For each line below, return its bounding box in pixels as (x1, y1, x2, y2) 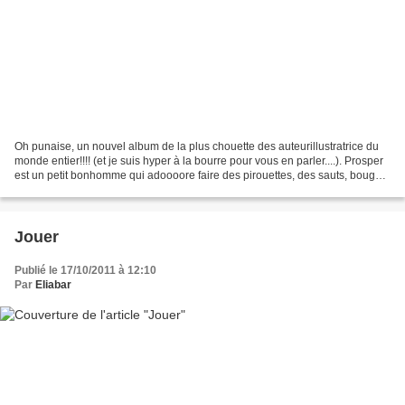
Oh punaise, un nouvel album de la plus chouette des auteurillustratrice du (14, 140, 379, 154)
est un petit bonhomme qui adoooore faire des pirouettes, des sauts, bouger (14, 169, 385, 183)
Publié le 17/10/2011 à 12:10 (14, 264, 156, 278)
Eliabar (35, 278, 71, 292)
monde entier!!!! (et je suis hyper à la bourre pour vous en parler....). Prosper (14, 155, 383, 168)
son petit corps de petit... (14, 184, 133, 197)
